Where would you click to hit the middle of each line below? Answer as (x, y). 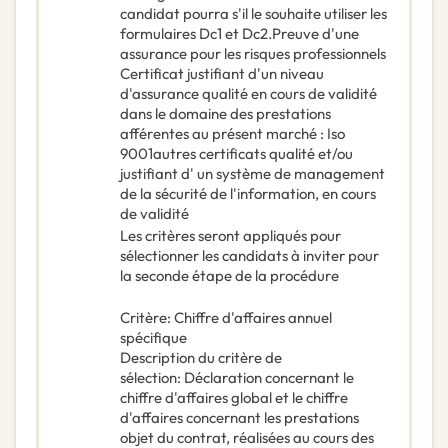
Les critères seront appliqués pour (230, 236)
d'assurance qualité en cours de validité (248, 94)
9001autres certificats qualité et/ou (236, 154)
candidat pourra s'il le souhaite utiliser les (253, 14)
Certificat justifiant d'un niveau (222, 74)
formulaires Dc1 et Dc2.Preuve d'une (239, 34)
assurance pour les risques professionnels (253, 54)
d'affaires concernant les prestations (239, 418)
